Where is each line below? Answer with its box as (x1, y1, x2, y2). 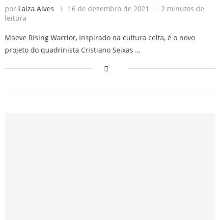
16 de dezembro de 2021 (68, 3, 149, 13)
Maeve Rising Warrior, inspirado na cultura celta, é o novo (5, 32, 195, 42)
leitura (5, 13, 27, 23)
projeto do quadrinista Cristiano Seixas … (5, 45, 140, 55)
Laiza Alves (18, 3, 54, 13)
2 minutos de (161, 3, 204, 13)
